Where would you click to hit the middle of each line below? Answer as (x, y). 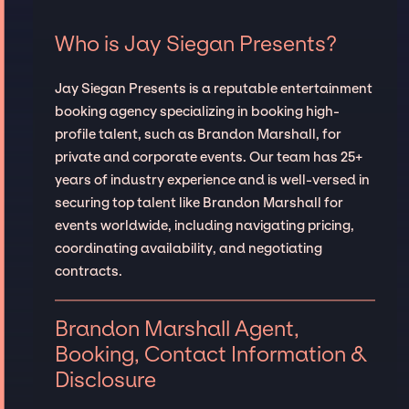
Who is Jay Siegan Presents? (195, 43)
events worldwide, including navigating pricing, (204, 225)
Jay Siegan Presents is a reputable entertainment (213, 88)
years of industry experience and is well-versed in (212, 179)
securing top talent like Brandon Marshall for (199, 202)
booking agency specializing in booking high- (197, 111)
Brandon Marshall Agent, (177, 328)
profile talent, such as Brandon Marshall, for (198, 134)
